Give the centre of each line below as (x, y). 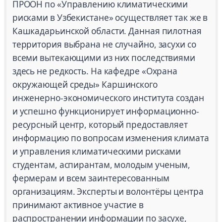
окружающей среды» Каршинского (85, 85)
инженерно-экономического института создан (108, 98)
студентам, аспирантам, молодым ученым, (101, 165)
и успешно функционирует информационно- (106, 111)
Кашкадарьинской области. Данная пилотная (107, 31)
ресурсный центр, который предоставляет (100, 125)
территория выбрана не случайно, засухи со (104, 45)
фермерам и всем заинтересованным (91, 178)
